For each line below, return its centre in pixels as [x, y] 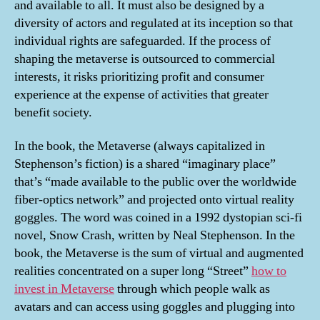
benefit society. [53, 112]
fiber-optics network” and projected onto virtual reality [154, 200]
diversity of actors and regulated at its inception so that [154, 23]
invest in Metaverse [64, 289]
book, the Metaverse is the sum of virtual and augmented [159, 254]
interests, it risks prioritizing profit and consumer [139, 76]
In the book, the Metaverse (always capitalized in [140, 146]
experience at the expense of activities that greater [141, 94]
